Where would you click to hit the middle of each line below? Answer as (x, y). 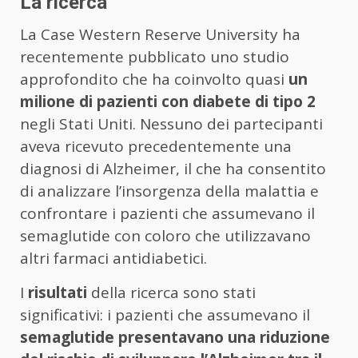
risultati (56, 293)
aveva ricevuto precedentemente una (156, 147)
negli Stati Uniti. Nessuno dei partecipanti (171, 124)
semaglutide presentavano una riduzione (175, 338)
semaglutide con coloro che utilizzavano (165, 236)
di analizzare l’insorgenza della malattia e (169, 191)
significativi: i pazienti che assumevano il (165, 315)
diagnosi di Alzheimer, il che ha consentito (173, 169)
